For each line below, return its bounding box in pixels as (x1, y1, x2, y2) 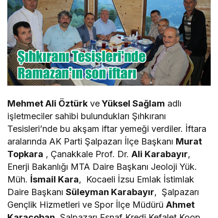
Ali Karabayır (131, 149, 188, 160)
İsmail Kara (30, 174, 79, 185)
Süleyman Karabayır (66, 187, 155, 198)
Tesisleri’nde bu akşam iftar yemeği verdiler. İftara (7, 124, 207, 134)
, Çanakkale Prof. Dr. (43, 149, 132, 160)
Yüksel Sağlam (100, 98, 165, 109)
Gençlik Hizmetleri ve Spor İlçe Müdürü (7, 200, 166, 210)
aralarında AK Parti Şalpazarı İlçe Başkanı (7, 136, 176, 147)
